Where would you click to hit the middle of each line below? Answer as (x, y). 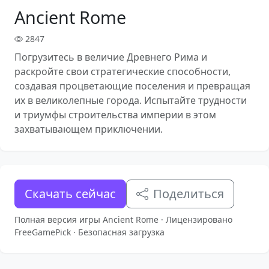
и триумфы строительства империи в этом (115, 115)
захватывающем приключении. (89, 129)
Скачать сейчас (70, 194)
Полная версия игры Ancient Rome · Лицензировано (123, 219)
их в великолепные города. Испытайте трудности (131, 100)
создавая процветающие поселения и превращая (132, 86)
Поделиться (189, 194)
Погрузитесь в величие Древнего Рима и (111, 57)
